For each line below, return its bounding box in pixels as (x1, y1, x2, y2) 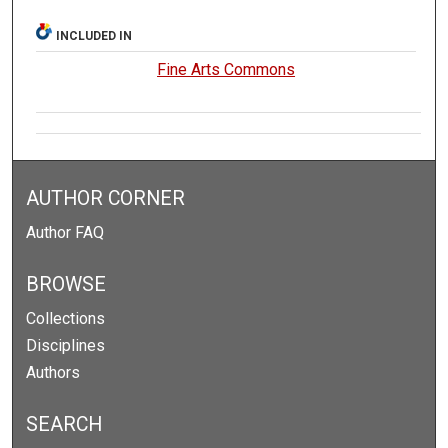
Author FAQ (26, 223, 105, 243)
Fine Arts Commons (157, 60, 296, 80)
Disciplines (26, 336, 106, 356)
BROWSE (26, 273, 107, 297)
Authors (26, 363, 81, 383)
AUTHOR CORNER (26, 187, 186, 211)
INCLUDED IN (56, 29, 133, 44)
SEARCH (26, 413, 103, 437)
